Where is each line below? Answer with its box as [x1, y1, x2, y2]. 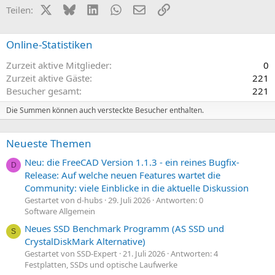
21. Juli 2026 [123, 248, 165, 260]
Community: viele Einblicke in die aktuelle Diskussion [25, 181, 249, 194]
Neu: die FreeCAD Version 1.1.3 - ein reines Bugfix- [25, 155, 239, 168]
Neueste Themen [6, 136, 91, 150]
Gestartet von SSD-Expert [25, 248, 117, 260]
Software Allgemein [25, 205, 95, 217]
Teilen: [6, 3, 33, 16]
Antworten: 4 [171, 248, 218, 260]
